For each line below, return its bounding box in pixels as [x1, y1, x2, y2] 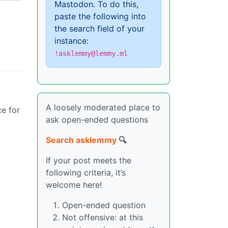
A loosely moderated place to [46, 102, 160, 112]
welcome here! [46, 180, 102, 190]
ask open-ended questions [46, 115, 148, 125]
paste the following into [54, 11, 146, 21]
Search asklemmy [46, 135, 117, 145]
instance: [54, 36, 89, 46]
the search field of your [54, 23, 145, 34]
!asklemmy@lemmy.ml [54, 49, 128, 58]
